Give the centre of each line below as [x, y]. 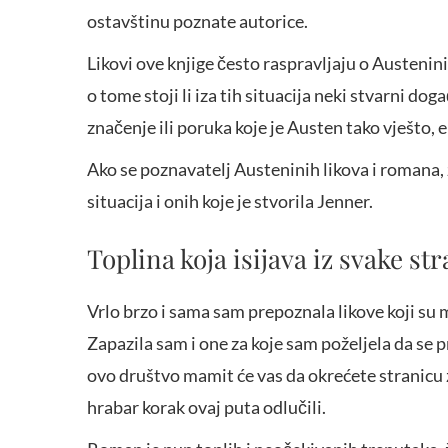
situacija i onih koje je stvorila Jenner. [230, 201]
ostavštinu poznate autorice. [197, 21]
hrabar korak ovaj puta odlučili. [206, 407]
